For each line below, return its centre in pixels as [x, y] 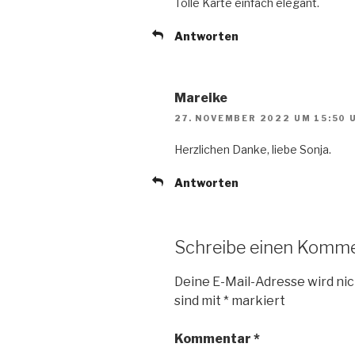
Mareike [201, 97]
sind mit [199, 300]
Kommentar [214, 338]
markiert [257, 300]
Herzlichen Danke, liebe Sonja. [253, 150]
